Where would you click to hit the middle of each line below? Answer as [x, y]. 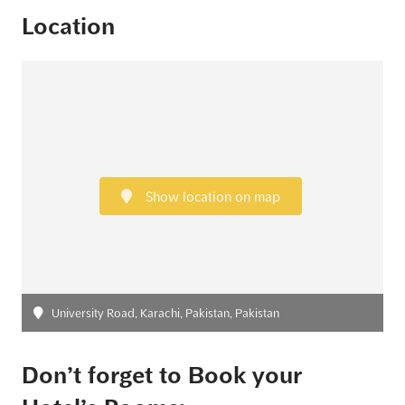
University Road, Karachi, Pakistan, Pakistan [165, 313]
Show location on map [211, 197]
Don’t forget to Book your [162, 375]
